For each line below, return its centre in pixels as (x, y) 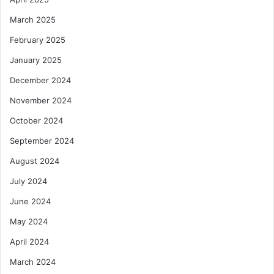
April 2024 (29, 242)
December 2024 (40, 80)
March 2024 (33, 262)
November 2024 (41, 101)
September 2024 (42, 141)
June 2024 (30, 202)
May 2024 (29, 222)
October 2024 (36, 121)
